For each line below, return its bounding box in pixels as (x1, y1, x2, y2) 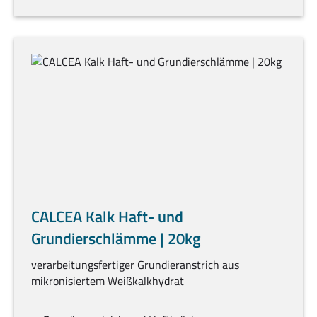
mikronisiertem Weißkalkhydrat (31, 272, 184, 290)
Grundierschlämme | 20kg (31, 226, 201, 251)
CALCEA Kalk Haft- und (31, 204, 183, 229)
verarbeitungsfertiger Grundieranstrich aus (31, 256, 239, 274)
